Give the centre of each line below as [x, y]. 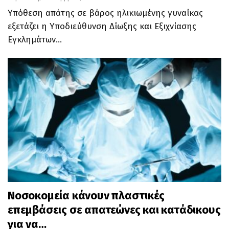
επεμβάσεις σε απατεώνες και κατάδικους [114, 210]
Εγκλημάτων [32, 40]
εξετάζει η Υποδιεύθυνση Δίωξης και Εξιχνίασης [102, 27]
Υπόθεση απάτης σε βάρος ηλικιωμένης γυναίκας [105, 13]
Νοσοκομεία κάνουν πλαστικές [86, 195]
